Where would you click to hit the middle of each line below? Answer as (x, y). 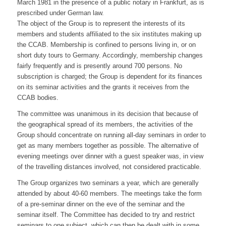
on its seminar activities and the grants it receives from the (103, 87)
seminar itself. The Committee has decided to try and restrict (106, 215)
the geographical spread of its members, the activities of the (105, 125)
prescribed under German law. (60, 13)
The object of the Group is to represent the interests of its (101, 24)
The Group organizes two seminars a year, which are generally (108, 183)
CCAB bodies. (38, 98)
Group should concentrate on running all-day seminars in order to (111, 135)
